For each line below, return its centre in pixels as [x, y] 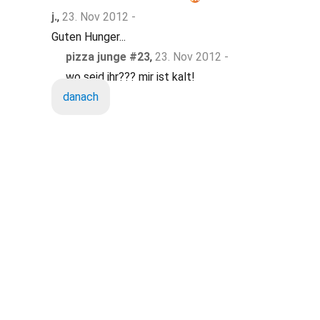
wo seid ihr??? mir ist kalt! [130, 77]
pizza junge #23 [108, 57]
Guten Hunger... [89, 37]
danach [81, 97]
